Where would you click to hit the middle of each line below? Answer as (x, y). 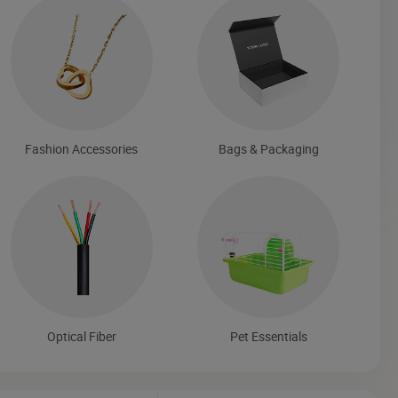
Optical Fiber (81, 336)
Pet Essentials (268, 336)
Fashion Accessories (82, 148)
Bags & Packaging (268, 148)
